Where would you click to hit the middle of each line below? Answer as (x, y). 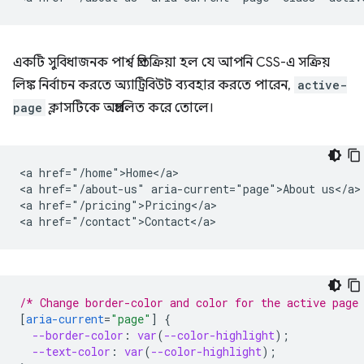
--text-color (71, 351)
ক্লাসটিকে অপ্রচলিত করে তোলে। (130, 108)
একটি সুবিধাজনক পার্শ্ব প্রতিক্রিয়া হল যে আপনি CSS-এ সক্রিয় (171, 63)
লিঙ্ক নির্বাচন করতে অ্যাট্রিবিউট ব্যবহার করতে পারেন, (154, 85)
